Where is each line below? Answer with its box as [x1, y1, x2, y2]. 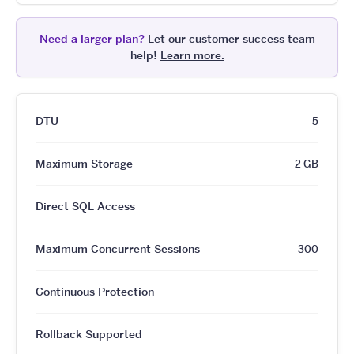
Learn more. [160, 47, 224, 62]
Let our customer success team [144, 31, 315, 46]
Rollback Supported [36, 326, 142, 341]
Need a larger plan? [39, 31, 145, 46]
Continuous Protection [36, 284, 154, 299]
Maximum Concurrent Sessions [36, 241, 200, 256]
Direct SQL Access [36, 198, 135, 213]
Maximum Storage [36, 156, 133, 171]
